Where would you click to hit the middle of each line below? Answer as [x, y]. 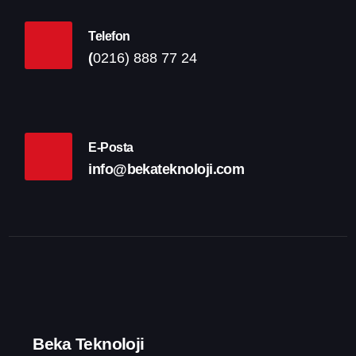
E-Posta [111, 148]
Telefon [109, 37]
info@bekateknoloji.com [166, 169]
